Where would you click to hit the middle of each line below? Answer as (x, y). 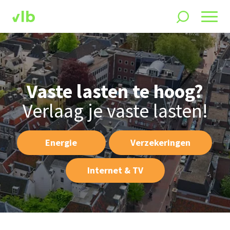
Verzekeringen (160, 142)
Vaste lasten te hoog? (115, 91)
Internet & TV (115, 170)
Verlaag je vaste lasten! (115, 110)
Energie (61, 142)
